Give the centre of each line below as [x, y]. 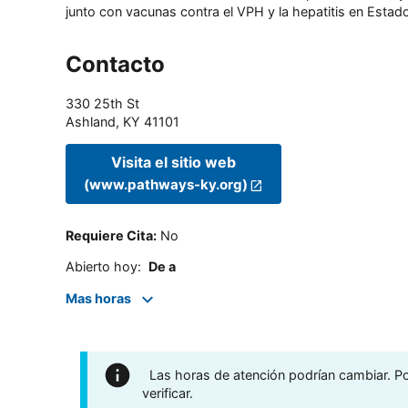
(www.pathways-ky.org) [166, 185]
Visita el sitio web [174, 163]
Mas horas [98, 298]
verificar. [168, 393]
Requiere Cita [109, 236]
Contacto [115, 64]
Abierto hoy [102, 267]
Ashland [91, 121]
